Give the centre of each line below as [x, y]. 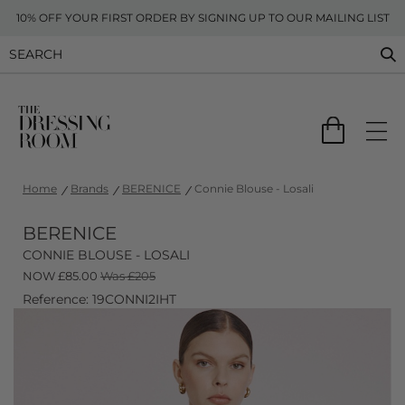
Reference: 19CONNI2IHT [99, 299]
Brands [89, 188]
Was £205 [128, 276]
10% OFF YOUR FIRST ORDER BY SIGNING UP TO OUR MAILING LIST [202, 18]
